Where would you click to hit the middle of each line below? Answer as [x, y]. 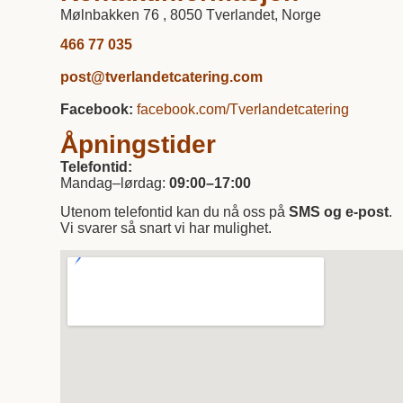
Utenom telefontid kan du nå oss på [175, 212]
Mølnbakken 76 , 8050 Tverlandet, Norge [191, 15]
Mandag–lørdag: [115, 183]
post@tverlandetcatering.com [162, 76]
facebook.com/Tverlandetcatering [243, 109]
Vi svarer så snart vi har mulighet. [166, 228]
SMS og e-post [339, 212]
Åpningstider [139, 144]
